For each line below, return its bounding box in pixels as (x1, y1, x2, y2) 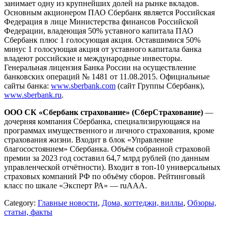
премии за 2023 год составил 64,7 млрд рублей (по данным (4, 154, 209, 163)
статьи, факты (4, 208, 52, 217)
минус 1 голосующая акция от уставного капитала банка (4, 45, 202, 54)
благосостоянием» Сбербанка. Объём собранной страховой (4, 145, 210, 154)
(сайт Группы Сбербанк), (116, 81, 205, 91)
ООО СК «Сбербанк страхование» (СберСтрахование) (4, 108, 203, 117)
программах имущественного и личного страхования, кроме (4, 126, 214, 135)
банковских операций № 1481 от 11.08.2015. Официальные (4, 72, 210, 81)
